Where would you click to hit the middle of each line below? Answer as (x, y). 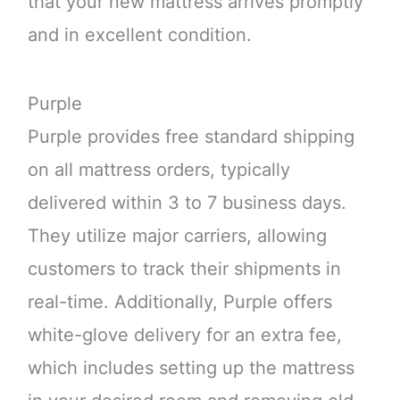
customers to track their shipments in (184, 269)
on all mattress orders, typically (158, 170)
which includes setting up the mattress (191, 368)
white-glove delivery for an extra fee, (184, 335)
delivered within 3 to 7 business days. (187, 203)
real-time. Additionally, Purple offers (179, 302)
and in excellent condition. (139, 35)
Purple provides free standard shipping (191, 137)
